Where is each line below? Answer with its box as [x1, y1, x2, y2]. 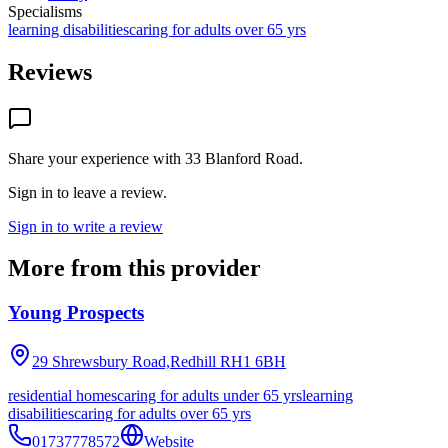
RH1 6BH [220, 353, 286, 371]
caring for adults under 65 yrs [117, 387, 302, 405]
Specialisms [8, 2, 82, 20]
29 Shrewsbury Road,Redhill [32, 353, 216, 371]
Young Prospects [8, 302, 144, 324]
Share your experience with [8, 149, 185, 167]
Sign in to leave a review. [8, 183, 167, 201]
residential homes [8, 387, 117, 405]
